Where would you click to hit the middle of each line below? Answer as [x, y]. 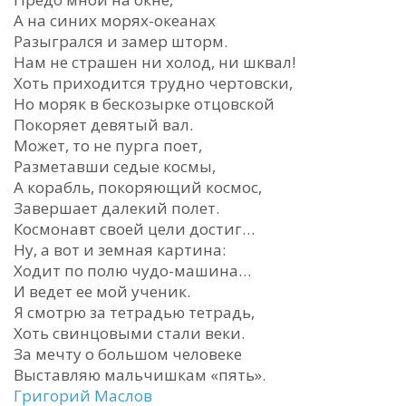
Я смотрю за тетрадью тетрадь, [134, 312]
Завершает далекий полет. [116, 208]
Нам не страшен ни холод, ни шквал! [155, 62]
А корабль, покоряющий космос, [138, 187]
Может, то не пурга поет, [108, 145]
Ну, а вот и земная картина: [120, 250]
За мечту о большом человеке [128, 354]
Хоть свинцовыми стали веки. [129, 333]
